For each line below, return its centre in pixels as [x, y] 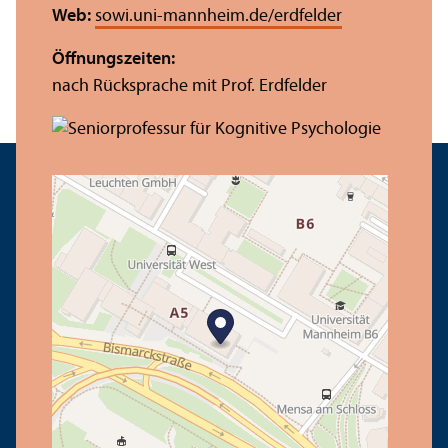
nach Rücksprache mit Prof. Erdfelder [189, 86]
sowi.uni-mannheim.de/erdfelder [218, 16]
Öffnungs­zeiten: [113, 59]
